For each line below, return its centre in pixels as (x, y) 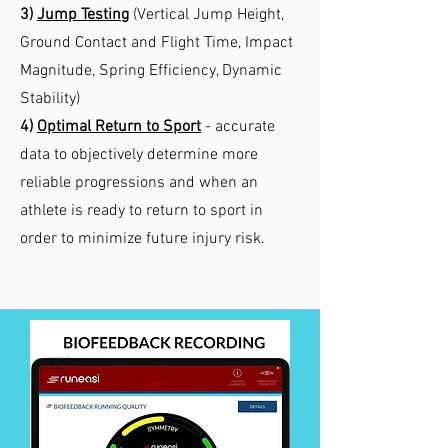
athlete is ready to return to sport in (141, 210)
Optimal (66, 126)
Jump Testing (83, 14)
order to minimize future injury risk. (144, 238)
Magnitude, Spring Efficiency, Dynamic (151, 70)
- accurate (238, 126)
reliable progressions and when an (139, 182)
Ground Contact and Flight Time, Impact (156, 42)
